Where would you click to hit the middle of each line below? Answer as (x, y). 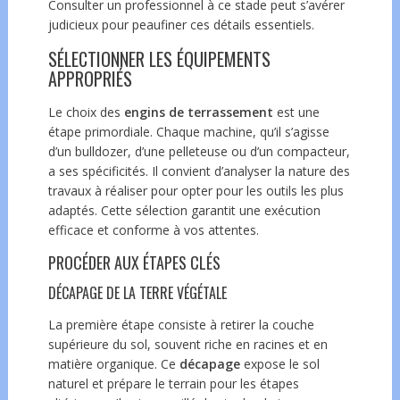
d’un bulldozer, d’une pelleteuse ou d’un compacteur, (199, 151)
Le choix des (86, 112)
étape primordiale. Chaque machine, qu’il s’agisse (188, 131)
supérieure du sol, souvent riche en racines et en (187, 344)
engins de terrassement (198, 112)
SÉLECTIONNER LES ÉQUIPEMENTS (159, 58)
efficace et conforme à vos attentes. (153, 229)
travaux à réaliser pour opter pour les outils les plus (196, 190)
